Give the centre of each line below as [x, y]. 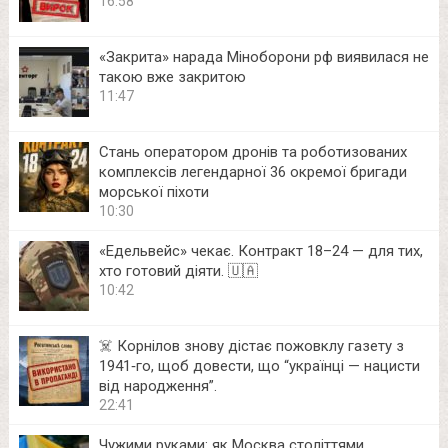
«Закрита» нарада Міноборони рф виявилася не [263, 56]
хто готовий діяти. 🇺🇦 [178, 270]
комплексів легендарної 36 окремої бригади [252, 171]
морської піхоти [153, 191]
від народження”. [157, 385]
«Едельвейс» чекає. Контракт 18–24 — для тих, [260, 250]
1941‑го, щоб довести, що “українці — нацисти [259, 365]
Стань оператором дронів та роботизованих [252, 151]
